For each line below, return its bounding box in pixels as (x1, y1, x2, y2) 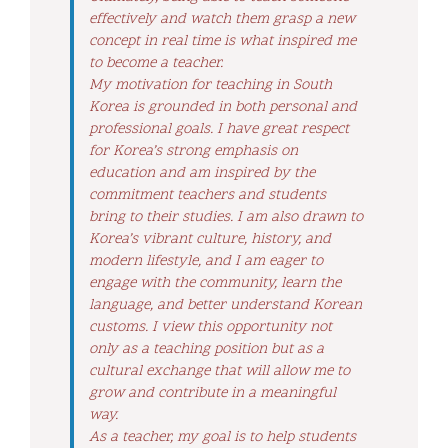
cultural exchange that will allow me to (89, 360, 350, 382)
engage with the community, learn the (89, 272, 341, 294)
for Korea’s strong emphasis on (89, 140, 298, 162)
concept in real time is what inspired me (89, 30, 356, 52)
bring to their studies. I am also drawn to (89, 206, 363, 228)
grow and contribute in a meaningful (89, 382, 336, 404)
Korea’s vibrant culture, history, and (89, 228, 331, 250)
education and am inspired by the (89, 162, 315, 184)
